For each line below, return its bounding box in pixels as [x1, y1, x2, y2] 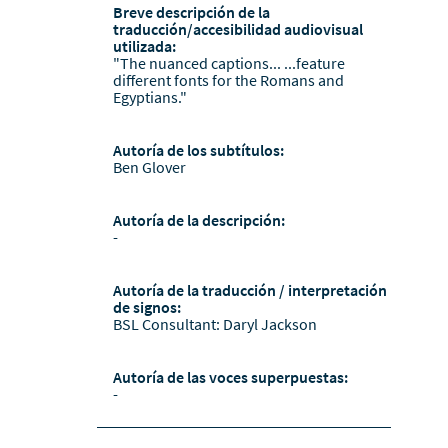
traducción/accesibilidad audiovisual [112, 19, 363, 40]
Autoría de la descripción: [112, 210, 285, 231]
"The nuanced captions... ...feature [112, 53, 345, 74]
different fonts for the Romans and [112, 70, 344, 91]
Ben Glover [112, 157, 186, 178]
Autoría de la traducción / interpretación [112, 280, 387, 301]
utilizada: [112, 36, 176, 57]
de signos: [112, 297, 181, 318]
